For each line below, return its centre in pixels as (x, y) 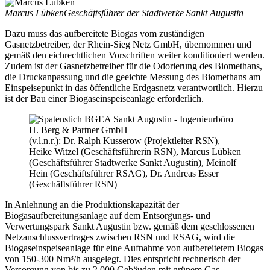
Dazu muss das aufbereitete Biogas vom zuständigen (105, 34)
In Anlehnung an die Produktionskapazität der (92, 205)
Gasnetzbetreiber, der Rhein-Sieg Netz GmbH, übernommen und (128, 45)
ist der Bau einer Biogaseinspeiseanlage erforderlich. (104, 99)
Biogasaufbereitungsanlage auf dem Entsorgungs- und (108, 216)
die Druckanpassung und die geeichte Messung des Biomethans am (133, 77)
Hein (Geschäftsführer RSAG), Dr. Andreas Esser (124, 174)
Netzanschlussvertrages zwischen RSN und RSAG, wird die (120, 237)
